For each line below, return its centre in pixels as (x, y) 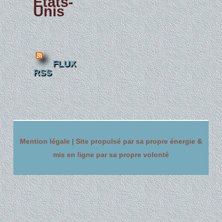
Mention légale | (48, 141)
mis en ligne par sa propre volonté (111, 155)
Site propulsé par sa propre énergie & (139, 141)
